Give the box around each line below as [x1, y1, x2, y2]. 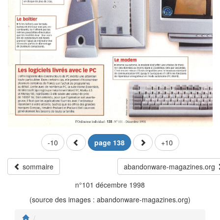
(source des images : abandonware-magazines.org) [29, 194, 191, 205]
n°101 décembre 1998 [75, 180, 145, 190]
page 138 [94, 137, 125, 148]
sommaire [21, 162, 54, 172]
